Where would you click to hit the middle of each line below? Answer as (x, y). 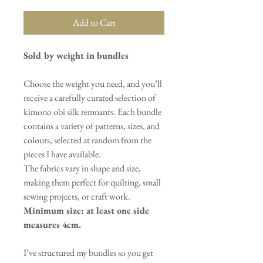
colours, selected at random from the (87, 140)
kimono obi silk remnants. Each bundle (92, 112)
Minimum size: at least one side (86, 211)
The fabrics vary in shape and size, (82, 168)
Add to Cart (94, 23)
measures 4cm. (52, 225)
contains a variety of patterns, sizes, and (92, 126)
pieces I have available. (62, 154)
